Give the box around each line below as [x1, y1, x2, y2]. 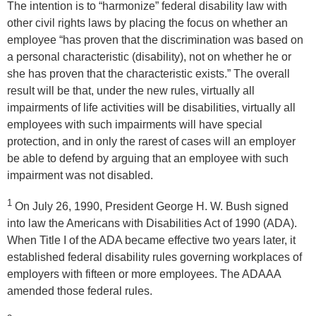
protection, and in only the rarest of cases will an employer [7, 135, 296, 147]
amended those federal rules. [7, 285, 152, 297]
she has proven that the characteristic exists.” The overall [7, 68, 290, 80]
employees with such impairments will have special [7, 119, 262, 130]
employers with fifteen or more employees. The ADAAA [7, 268, 281, 280]
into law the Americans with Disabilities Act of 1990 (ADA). [7, 217, 297, 229]
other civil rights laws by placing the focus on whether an [7, 17, 288, 29]
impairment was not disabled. [7, 169, 153, 181]
